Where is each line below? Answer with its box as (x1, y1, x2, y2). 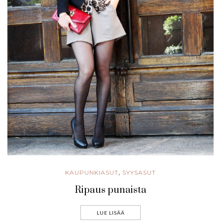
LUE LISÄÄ (96, 209, 125, 216)
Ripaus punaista (74, 184, 147, 196)
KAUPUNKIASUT (65, 168, 118, 176)
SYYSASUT (122, 168, 156, 176)
